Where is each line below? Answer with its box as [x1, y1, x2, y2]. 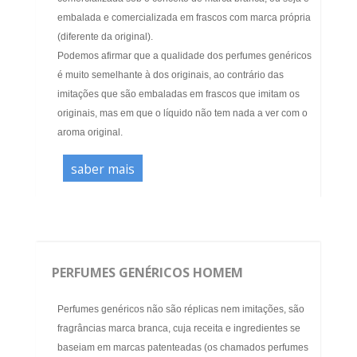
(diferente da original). [57, 31, 153, 43]
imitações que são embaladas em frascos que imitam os [57, 88, 300, 100]
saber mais [70, 160, 135, 178]
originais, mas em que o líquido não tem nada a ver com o [57, 108, 308, 120]
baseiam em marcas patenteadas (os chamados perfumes [57, 342, 308, 354]
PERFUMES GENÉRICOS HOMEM [52, 264, 243, 282]
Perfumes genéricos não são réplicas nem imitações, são [57, 304, 304, 316]
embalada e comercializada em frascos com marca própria [57, 12, 311, 24]
